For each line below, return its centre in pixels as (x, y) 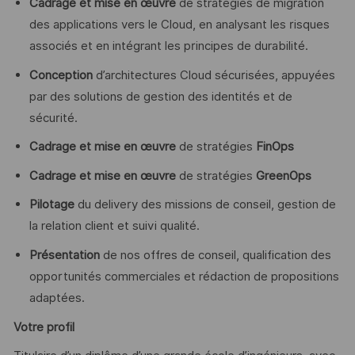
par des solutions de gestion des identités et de (160, 96)
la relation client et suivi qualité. (114, 226)
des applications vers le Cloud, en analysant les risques (179, 25)
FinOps (275, 147)
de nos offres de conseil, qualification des (215, 255)
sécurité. (53, 118)
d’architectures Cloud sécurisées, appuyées (215, 75)
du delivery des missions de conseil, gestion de (206, 205)
